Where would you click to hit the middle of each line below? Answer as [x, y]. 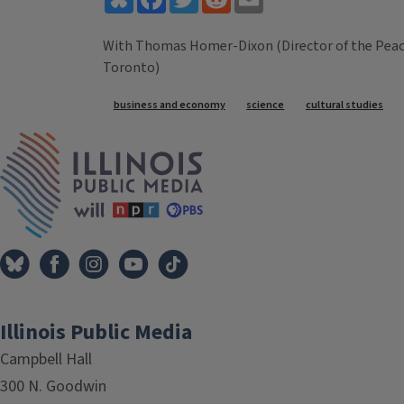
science [266, 106]
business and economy [169, 106]
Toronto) [131, 68]
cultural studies [344, 106]
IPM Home [234, 142]
